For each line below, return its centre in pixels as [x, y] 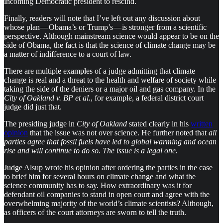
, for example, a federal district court [147, 98]
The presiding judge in [40, 123]
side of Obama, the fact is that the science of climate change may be [110, 45]
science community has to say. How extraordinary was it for [98, 185]
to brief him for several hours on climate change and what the [100, 176]
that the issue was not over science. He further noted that [118, 132]
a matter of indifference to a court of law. [68, 54]
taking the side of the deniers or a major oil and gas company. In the [110, 89]
